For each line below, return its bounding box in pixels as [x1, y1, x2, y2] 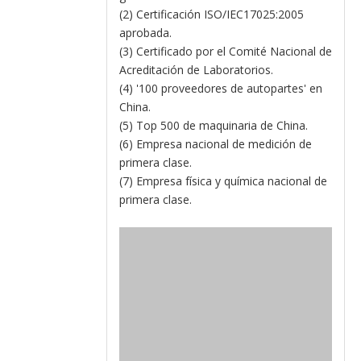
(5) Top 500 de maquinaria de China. [119, 118, 308, 133]
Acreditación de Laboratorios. [119, 62, 273, 77]
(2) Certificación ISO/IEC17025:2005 [119, 6, 304, 22]
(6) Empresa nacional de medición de [119, 136, 312, 151]
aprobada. [119, 25, 172, 40]
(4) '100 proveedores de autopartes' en [119, 81, 322, 96]
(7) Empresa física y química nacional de [119, 173, 327, 189]
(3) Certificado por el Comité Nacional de [119, 44, 332, 59]
